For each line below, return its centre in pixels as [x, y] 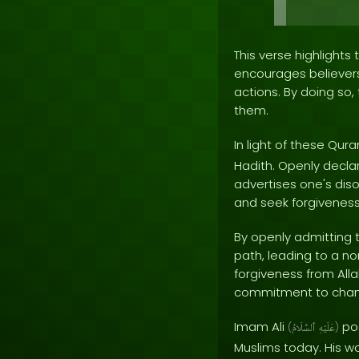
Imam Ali [261, 327]
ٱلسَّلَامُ [303, 329]
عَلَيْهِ [327, 329]
